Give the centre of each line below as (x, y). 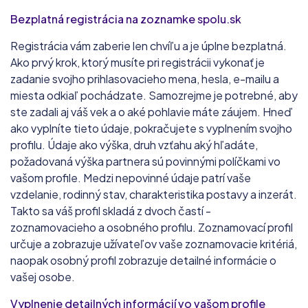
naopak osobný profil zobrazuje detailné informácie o (143, 260)
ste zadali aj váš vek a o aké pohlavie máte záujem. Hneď (152, 111)
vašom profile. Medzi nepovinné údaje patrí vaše (131, 177)
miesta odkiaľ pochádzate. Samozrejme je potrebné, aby (154, 95)
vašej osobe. (43, 276)
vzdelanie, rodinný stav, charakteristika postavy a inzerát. (154, 194)
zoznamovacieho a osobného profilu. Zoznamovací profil (152, 227)
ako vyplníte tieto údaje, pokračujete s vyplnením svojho (151, 128)
